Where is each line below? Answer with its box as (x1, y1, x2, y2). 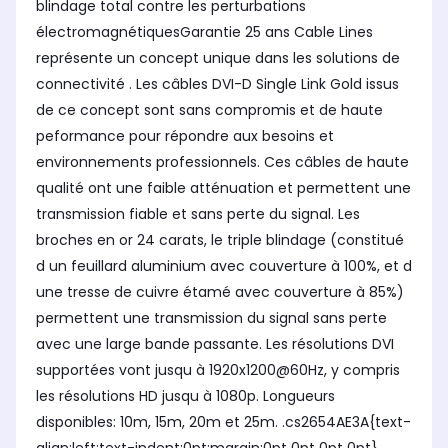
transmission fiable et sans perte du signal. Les (36, 204, 360, 225)
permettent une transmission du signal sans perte (36, 308, 387, 329)
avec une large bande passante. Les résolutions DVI (36, 334, 394, 355)
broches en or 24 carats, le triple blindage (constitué (36, 230, 404, 251)
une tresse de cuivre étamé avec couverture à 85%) (36, 282, 404, 303)
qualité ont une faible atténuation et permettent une (36, 178, 411, 199)
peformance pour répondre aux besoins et (36, 126, 334, 147)
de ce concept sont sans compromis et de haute (36, 100, 383, 121)
